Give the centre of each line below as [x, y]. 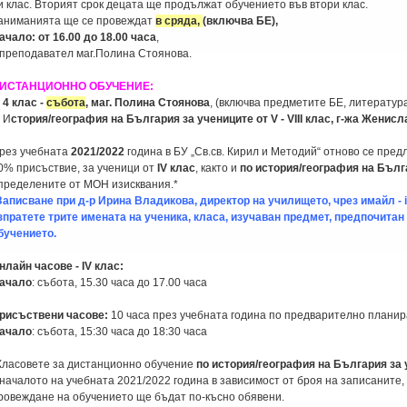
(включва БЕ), [240, 21]
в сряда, [179, 21]
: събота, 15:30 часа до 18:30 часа [119, 332]
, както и [218, 168]
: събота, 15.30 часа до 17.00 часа [119, 283]
